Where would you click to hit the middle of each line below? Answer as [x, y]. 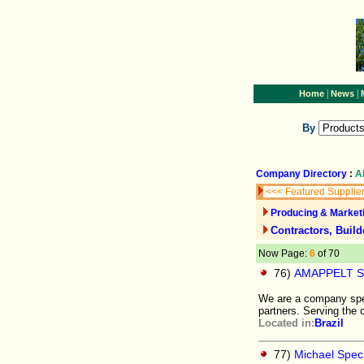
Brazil [329, 323]
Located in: [286, 323]
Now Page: [284, 253]
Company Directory [301, 174]
